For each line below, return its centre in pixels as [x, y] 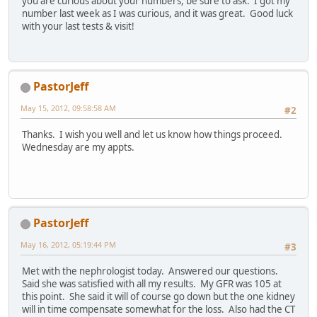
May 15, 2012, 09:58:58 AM [68, 108]
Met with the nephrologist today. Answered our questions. [151, 271]
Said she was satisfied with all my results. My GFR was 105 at [152, 284]
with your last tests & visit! [78, 26]
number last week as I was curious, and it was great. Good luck [157, 13]
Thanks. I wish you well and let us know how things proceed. [153, 135]
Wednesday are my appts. [78, 148]
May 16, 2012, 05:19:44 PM [68, 245]
